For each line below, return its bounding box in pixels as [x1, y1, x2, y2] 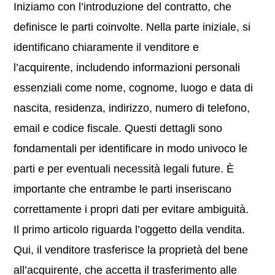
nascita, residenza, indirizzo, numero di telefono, [14, 102, 250, 114]
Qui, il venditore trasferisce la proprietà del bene [14, 244, 249, 256]
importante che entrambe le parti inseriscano [14, 183, 232, 195]
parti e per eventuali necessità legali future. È [14, 163, 234, 175]
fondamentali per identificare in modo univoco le [14, 142, 248, 155]
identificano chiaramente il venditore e [14, 41, 199, 53]
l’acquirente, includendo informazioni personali [14, 61, 241, 74]
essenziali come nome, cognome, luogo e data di [14, 82, 254, 94]
